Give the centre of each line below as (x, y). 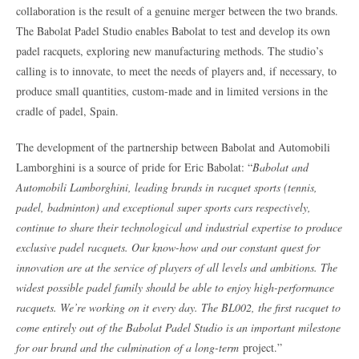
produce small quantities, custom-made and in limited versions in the (172, 91)
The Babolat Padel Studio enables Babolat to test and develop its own (173, 30)
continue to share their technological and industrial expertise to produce (179, 227)
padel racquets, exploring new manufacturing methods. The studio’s (169, 50)
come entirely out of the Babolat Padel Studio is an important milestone (178, 327)
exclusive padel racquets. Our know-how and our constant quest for (168, 247)
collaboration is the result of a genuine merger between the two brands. (177, 10)
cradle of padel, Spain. (67, 111)
